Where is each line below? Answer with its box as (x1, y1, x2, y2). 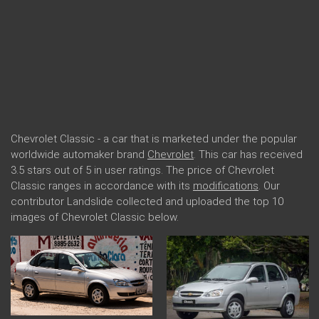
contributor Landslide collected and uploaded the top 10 (11, 194, 283, 208)
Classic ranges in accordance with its (11, 179, 193, 192)
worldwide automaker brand (11, 147, 147, 161)
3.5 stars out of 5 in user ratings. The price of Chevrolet (11, 163, 274, 177)
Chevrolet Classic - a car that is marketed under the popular (11, 132, 297, 145)
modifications (193, 179, 258, 192)
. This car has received (194, 147, 303, 161)
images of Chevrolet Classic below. (11, 210, 179, 224)
